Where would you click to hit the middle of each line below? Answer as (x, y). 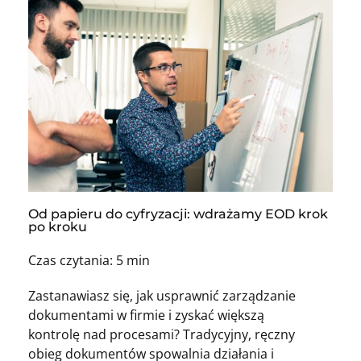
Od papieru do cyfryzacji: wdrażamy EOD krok (178, 214)
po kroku (58, 226)
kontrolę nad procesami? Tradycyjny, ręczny (162, 334)
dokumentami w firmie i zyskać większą (146, 315)
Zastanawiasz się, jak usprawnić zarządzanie (162, 295)
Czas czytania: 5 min (89, 260)
